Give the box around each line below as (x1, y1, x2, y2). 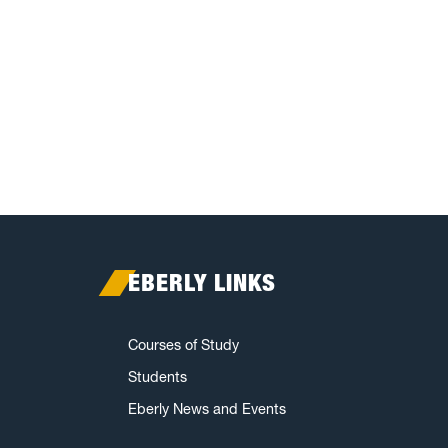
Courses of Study (128, 336, 239, 355)
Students (128, 368, 187, 387)
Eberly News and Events (128, 400, 286, 419)
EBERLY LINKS (128, 268, 276, 298)
